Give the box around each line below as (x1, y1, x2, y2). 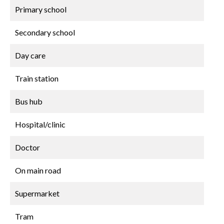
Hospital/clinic (15, 119, 65, 129)
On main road (15, 165, 61, 175)
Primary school (15, 4, 66, 14)
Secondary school (15, 27, 75, 37)
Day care (15, 50, 45, 60)
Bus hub (15, 96, 42, 106)
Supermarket (15, 188, 59, 198)
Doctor (15, 142, 40, 152)
